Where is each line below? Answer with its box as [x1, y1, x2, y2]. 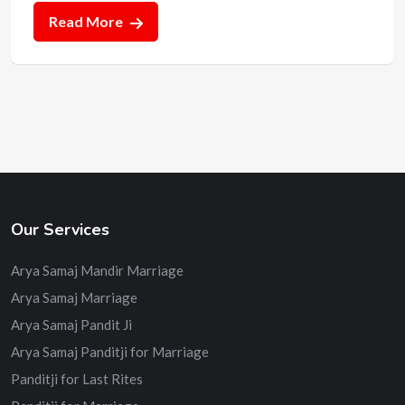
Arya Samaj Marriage [11, 288, 137, 306]
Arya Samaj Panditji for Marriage [11, 343, 209, 360]
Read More [49, 12, 126, 30]
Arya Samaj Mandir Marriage [11, 261, 184, 278]
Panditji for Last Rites [11, 370, 143, 387]
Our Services [11, 218, 109, 240]
